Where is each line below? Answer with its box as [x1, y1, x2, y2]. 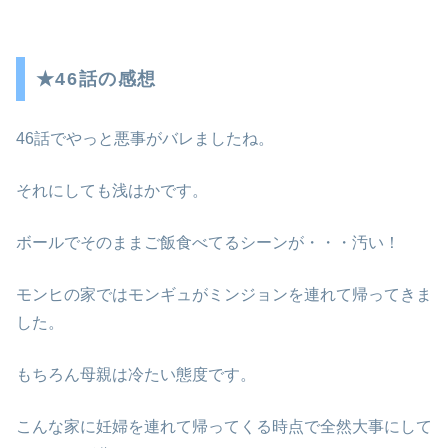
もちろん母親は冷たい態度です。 [16, 366, 256, 384]
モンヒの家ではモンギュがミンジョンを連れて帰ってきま [16, 286, 432, 304]
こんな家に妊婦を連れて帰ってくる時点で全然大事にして [16, 418, 432, 436]
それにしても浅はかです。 [16, 182, 208, 200]
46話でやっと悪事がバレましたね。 [16, 130, 274, 148]
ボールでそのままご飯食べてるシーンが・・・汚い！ [16, 234, 400, 252]
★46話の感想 [35, 69, 157, 90]
